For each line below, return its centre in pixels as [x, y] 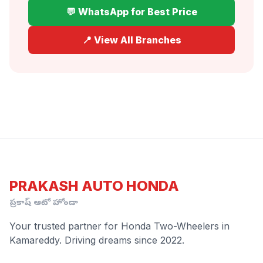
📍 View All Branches [131, 40]
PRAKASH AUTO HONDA [94, 186]
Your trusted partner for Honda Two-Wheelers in [119, 226]
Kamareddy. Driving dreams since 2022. [97, 240]
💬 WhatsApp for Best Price [131, 11]
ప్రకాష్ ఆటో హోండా [44, 203]
